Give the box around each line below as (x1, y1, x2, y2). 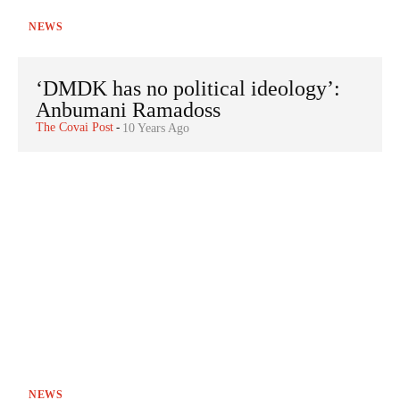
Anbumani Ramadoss (36, 97, 221, 121)
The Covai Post (36, 120, 113, 134)
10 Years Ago (122, 121, 189, 135)
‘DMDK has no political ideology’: (36, 76, 340, 100)
